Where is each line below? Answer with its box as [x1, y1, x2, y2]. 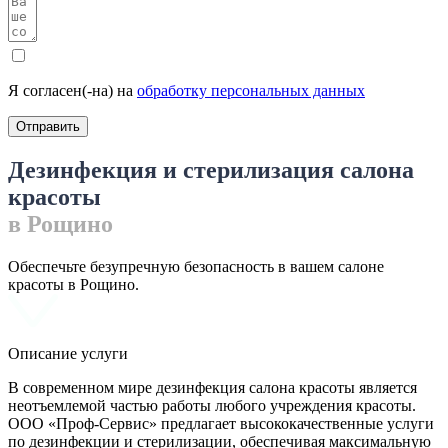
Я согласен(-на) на [8, 82, 137, 100]
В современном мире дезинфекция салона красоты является [8, 379, 417, 397]
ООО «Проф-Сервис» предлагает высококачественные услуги [8, 415, 434, 433]
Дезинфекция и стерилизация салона [8, 157, 414, 184]
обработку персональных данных [137, 82, 365, 100]
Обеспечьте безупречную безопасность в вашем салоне [8, 258, 384, 276]
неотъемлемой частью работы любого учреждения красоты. [8, 397, 416, 415]
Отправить [16, 119, 80, 135]
